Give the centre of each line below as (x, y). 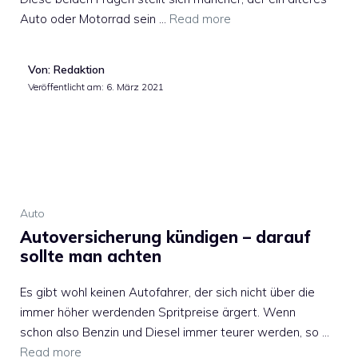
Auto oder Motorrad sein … (95, 18)
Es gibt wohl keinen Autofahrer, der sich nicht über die (167, 292)
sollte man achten (91, 256)
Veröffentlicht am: (67, 86)
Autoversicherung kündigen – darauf (165, 237)
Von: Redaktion (66, 69)
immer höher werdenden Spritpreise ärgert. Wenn (158, 312)
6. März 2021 (135, 86)
